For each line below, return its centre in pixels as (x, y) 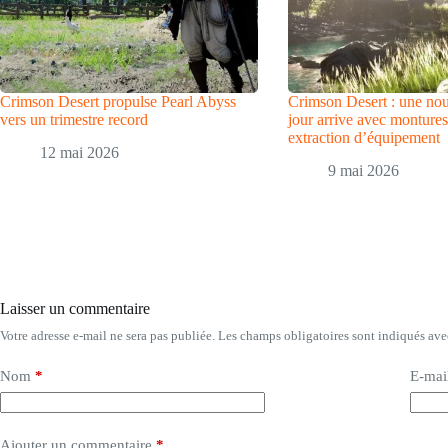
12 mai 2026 (79, 152)
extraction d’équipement (364, 137)
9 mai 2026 (364, 170)
